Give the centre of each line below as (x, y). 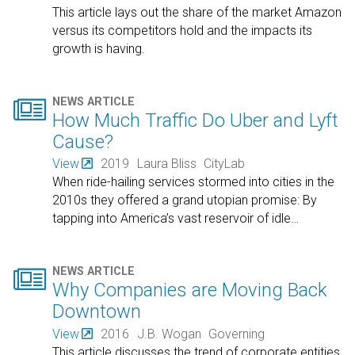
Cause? (83, 141)
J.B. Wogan (169, 334)
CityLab (225, 164)
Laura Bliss (166, 164)
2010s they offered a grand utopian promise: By (185, 200)
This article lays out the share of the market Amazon (197, 12)
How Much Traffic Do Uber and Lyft (196, 120)
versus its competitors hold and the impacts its (183, 30)
